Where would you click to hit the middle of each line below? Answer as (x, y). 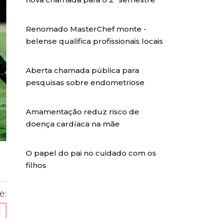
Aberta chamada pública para (83, 70)
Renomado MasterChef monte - (86, 29)
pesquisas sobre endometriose (85, 82)
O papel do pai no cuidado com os (91, 153)
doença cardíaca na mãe (73, 124)
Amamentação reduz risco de (83, 111)
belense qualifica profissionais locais (95, 41)
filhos (36, 165)
